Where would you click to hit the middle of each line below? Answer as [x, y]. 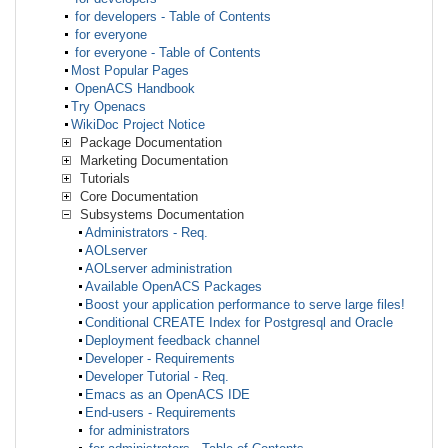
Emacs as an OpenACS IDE [167, 394]
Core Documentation [137, 196]
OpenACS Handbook [133, 88]
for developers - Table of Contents [171, 16]
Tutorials [103, 178]
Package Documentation [149, 142]
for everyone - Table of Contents [166, 52]
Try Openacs [108, 106]
